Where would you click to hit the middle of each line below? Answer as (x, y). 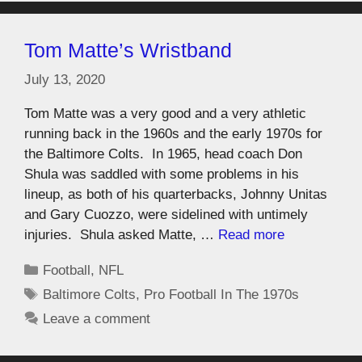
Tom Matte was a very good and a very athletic (165, 113)
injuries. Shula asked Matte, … (121, 234)
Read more (251, 234)
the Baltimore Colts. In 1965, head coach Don (163, 154)
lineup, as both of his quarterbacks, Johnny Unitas (176, 194)
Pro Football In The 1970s (222, 294)
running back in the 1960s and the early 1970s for (173, 133)
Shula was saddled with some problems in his (162, 174)
